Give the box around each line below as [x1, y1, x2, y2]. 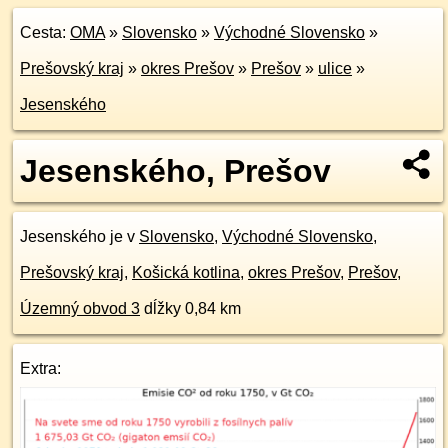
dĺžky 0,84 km [140, 300, 241, 317]
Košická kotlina [132, 264, 240, 281]
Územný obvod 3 [20, 300, 140, 317]
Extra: [20, 360, 61, 377]
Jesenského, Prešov [20, 153, 331, 189]
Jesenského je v [20, 228, 139, 245]
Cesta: [20, 24, 70, 41]
